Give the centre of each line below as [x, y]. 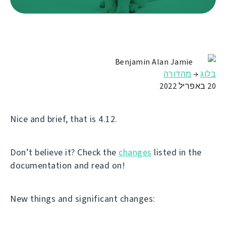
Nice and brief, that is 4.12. [64, 119]
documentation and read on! [68, 165]
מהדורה [177, 74]
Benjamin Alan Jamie [154, 62]
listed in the [177, 152]
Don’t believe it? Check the [64, 152]
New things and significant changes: [83, 199]
